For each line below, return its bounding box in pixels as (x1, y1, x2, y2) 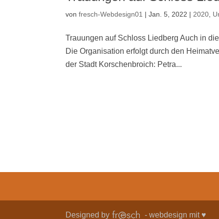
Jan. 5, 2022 (149, 10, 188, 18)
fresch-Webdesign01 (79, 10, 143, 18)
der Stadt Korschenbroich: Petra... (66, 60, 182, 68)
